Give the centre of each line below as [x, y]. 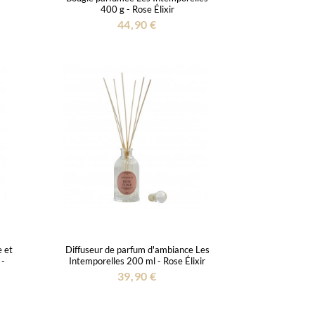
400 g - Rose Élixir [137, 9]
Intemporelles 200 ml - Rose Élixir [137, 261]
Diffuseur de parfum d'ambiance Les [137, 249]
